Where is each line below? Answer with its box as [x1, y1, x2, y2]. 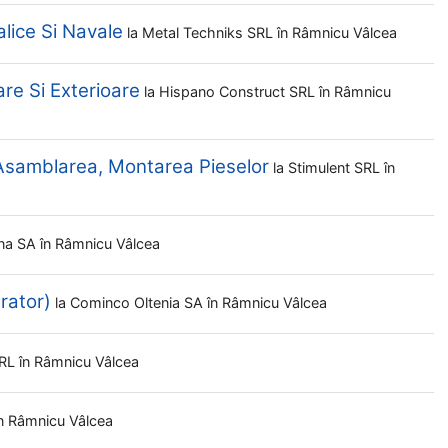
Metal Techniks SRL [142, 24, 277, 41]
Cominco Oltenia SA [70, 294, 207, 311]
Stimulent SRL [288, 159, 384, 176]
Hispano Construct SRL [159, 83, 319, 100]
